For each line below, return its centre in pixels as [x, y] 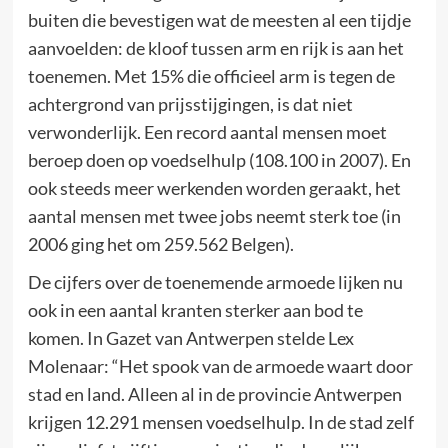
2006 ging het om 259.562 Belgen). [160, 244]
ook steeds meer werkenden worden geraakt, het [214, 188]
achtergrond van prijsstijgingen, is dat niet [190, 104]
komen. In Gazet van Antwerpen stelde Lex [190, 338]
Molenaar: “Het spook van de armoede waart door [220, 366]
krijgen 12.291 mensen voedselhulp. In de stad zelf [220, 422]
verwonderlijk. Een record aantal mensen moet [207, 132]
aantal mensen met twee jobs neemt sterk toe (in [214, 216]
